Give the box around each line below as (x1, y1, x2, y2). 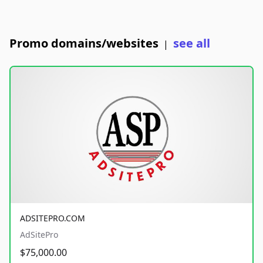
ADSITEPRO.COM (20, 212, 85, 224)
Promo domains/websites (9, 35, 159, 51)
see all (173, 35, 210, 51)
